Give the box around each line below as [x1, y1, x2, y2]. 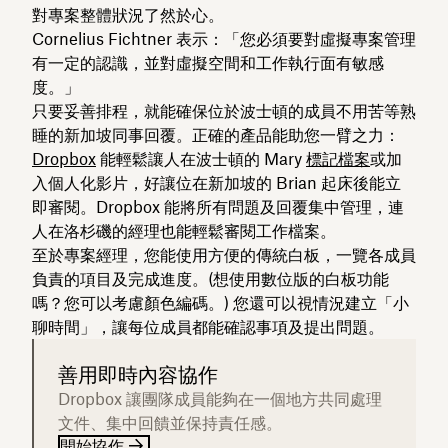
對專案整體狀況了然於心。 [32, 4, 224, 25]
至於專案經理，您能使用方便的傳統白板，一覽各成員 [32, 244, 416, 265]
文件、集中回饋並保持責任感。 [58, 412, 282, 433]
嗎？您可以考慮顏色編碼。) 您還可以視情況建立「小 [32, 292, 409, 313]
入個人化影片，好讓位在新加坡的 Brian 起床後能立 [32, 172, 401, 193]
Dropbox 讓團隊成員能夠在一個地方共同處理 [58, 388, 382, 409]
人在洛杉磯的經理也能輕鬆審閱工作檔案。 [32, 220, 336, 241]
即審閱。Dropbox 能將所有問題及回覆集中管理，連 [32, 196, 404, 217]
